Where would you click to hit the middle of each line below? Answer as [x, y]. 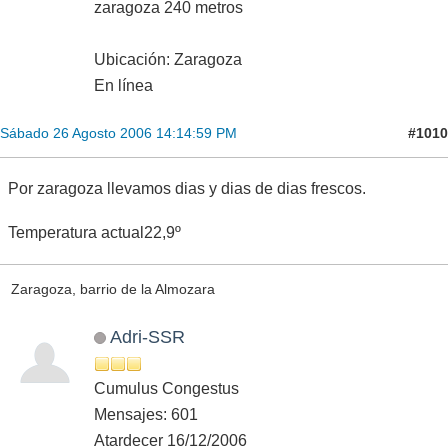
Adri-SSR [147, 336]
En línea [123, 85]
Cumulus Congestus [166, 388]
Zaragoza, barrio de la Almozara [112, 289]
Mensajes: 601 [146, 414]
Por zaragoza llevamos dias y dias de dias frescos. [187, 188]
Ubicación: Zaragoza [168, 59]
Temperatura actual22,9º [94, 232]
